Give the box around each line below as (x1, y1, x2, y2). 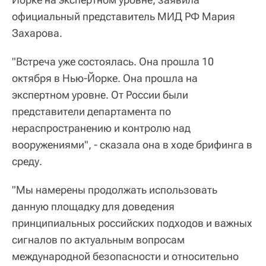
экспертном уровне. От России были (12, 88, 188, 101)
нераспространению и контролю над (12, 121, 191, 134)
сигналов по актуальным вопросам (12, 233, 185, 246)
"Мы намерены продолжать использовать (12, 183, 217, 196)
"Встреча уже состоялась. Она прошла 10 (12, 55, 214, 68)
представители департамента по (12, 104, 171, 118)
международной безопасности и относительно (12, 249, 239, 262)
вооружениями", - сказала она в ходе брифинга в (12, 138, 252, 151)
